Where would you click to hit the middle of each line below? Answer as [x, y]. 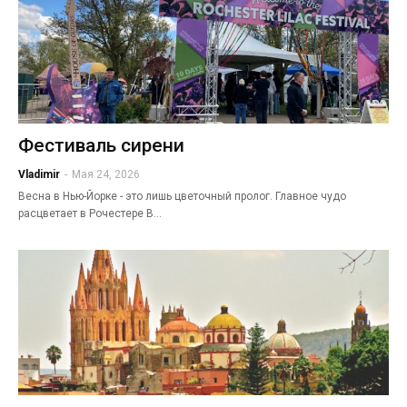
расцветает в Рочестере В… [90, 213]
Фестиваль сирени [101, 145]
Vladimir [39, 174]
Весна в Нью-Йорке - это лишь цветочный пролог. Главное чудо [182, 196]
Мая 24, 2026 [106, 174]
